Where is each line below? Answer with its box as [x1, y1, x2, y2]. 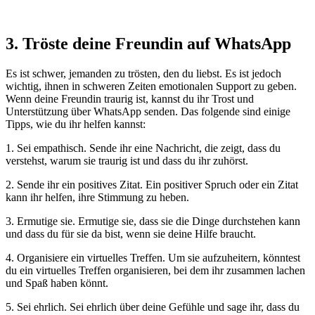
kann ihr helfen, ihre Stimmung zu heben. [6, 191, 189, 204]
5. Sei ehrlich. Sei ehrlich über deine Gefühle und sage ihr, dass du [6, 301, 300, 314]
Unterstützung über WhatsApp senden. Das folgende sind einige [6, 105, 290, 118]
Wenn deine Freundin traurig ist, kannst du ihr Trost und [6, 93, 254, 105]
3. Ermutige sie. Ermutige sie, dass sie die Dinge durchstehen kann [6, 215, 300, 228]
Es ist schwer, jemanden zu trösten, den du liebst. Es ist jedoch [6, 67, 281, 80]
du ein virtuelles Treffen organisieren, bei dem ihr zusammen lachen [6, 264, 305, 277]
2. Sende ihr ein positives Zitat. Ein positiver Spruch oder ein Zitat [6, 179, 298, 191]
